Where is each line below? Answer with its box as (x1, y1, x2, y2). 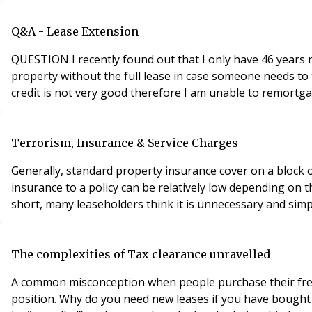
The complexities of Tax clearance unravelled (11, 247, 270, 262)
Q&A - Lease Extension (11, 24, 139, 39)
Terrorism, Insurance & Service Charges (11, 136, 238, 150)
